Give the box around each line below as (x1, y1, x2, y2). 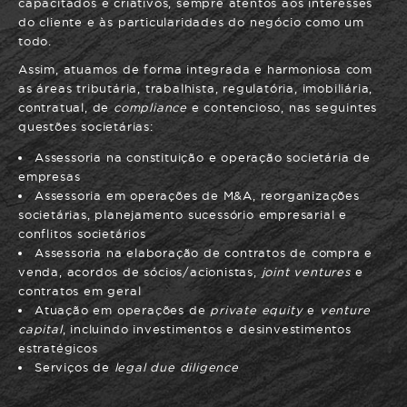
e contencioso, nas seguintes (186, 101, 378, 114)
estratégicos (18, 342, 98, 354)
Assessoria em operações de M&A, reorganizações (35, 189, 360, 202)
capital (18, 323, 63, 335)
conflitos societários (18, 227, 146, 240)
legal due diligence (114, 361, 239, 373)
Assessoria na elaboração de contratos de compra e (35, 246, 373, 259)
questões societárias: (18, 120, 154, 133)
